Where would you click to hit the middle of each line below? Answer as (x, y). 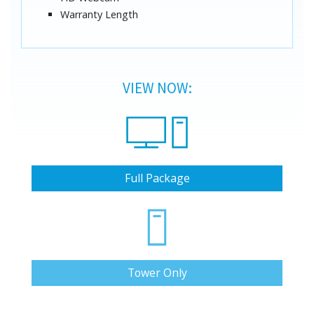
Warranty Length (99, 15)
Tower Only (157, 273)
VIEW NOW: (157, 88)
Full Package (157, 178)
